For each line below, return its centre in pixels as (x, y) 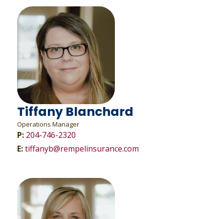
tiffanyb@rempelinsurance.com (82, 149)
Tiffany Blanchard (75, 112)
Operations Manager (48, 124)
